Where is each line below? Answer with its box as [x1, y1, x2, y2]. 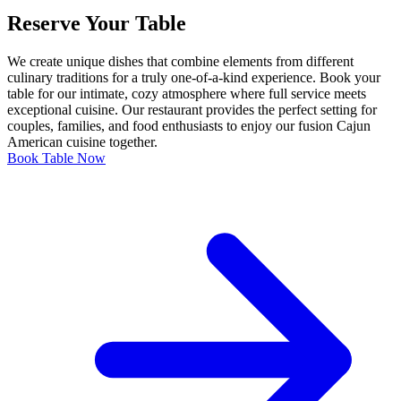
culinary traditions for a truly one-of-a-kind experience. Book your [7, 69, 380, 85]
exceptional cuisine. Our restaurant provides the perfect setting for [7, 101, 377, 117]
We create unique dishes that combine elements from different [7, 53, 354, 69]
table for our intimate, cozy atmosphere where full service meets [7, 85, 366, 101]
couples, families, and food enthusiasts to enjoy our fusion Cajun [7, 117, 371, 133]
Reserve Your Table [7, 12, 186, 36]
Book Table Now [7, 149, 106, 166]
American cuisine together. [7, 133, 158, 149]
